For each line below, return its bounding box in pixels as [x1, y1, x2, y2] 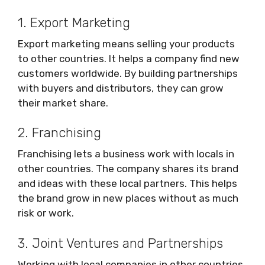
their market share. [18, 96, 108, 109]
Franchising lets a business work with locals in [18, 148, 234, 160]
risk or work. [18, 207, 74, 219]
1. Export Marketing [18, 14, 130, 31]
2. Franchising [18, 125, 101, 141]
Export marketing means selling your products [18, 37, 235, 50]
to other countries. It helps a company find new [18, 52, 240, 64]
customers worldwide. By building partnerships [18, 67, 238, 79]
